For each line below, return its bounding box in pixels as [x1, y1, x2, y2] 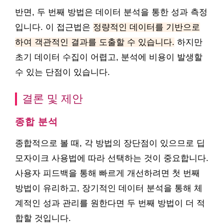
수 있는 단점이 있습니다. [15, 67, 110, 77]
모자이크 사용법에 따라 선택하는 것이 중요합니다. [15, 153, 208, 163]
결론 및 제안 [22, 92, 83, 105]
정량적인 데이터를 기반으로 [93, 22, 200, 32]
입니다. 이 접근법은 [15, 22, 93, 32]
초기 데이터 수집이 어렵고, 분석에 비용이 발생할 [15, 52, 202, 62]
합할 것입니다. [15, 213, 71, 223]
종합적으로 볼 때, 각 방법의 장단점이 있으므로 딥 [15, 138, 205, 148]
